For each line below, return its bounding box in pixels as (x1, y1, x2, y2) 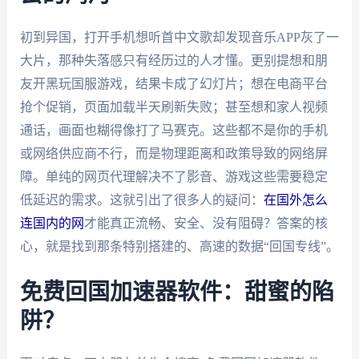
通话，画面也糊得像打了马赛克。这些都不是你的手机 (19, 123, 328, 137)
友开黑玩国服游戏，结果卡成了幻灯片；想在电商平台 (19, 76, 328, 91)
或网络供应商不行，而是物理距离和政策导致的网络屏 (19, 146, 328, 160)
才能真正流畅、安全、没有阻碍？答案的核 (83, 216, 328, 230)
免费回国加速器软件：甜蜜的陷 (19, 281, 334, 305)
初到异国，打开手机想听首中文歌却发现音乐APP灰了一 (19, 30, 339, 44)
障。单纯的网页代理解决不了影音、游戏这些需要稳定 (19, 169, 328, 184)
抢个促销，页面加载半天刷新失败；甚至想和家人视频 (19, 99, 328, 114)
